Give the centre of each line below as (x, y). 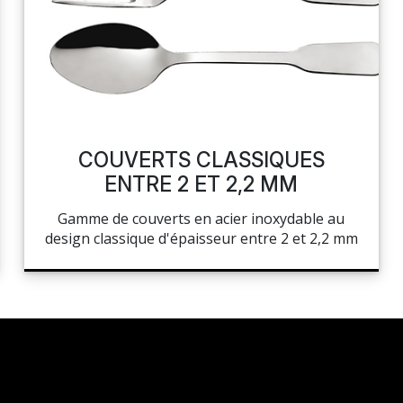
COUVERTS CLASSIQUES (201, 160)
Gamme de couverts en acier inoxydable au (201, 219)
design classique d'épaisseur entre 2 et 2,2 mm (201, 238)
